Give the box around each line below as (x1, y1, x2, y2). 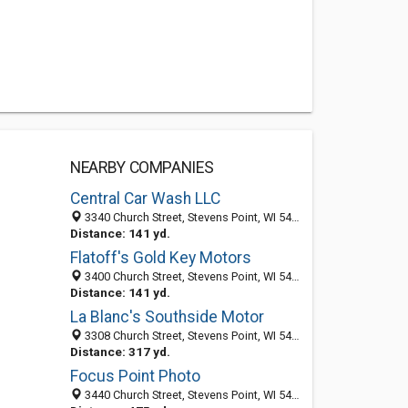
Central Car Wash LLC (69, 189, 220, 208)
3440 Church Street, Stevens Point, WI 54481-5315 (81, 388, 291, 402)
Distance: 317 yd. (69, 344, 170, 359)
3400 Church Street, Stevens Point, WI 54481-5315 (81, 270, 291, 283)
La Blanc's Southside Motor (69, 308, 264, 326)
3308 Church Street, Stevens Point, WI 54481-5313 (81, 329, 291, 342)
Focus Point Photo (69, 367, 200, 385)
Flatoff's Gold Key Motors (69, 249, 251, 267)
